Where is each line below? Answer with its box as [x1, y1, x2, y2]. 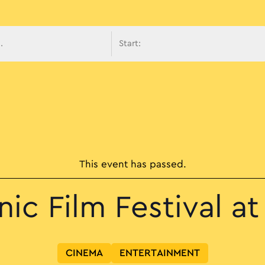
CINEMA [65, 248, 103, 258]
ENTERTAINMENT [119, 248, 200, 258]
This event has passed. [79, 160, 186, 170]
